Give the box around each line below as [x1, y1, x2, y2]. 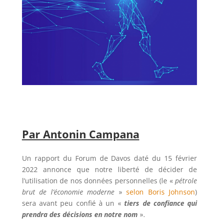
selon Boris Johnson [126, 187, 196, 197]
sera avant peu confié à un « [22, 198, 125, 208]
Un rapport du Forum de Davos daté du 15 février [22, 153, 197, 163]
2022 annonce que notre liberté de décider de [22, 165, 197, 175]
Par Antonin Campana [22, 127, 139, 142]
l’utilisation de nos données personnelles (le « [22, 176, 175, 186]
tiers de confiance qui [124, 198, 197, 208]
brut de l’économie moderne [22, 187, 115, 197]
